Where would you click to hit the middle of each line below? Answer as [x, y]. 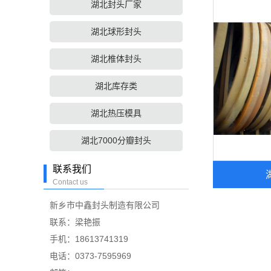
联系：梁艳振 [75, 222]
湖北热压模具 [116, 113]
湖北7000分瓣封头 [116, 140]
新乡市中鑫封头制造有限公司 [105, 205]
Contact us [70, 182]
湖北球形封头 [116, 31]
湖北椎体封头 [116, 59]
